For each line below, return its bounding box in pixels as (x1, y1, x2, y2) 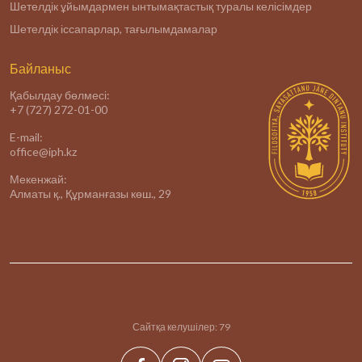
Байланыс (10, 61, 71, 76)
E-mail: (10, 130, 43, 144)
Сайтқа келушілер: (132, 321, 219, 333)
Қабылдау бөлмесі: (10, 88, 110, 102)
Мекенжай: (10, 172, 67, 186)
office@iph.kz (10, 145, 77, 158)
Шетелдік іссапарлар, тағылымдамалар (10, 22, 217, 36)
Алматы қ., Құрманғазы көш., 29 (10, 187, 171, 200)
